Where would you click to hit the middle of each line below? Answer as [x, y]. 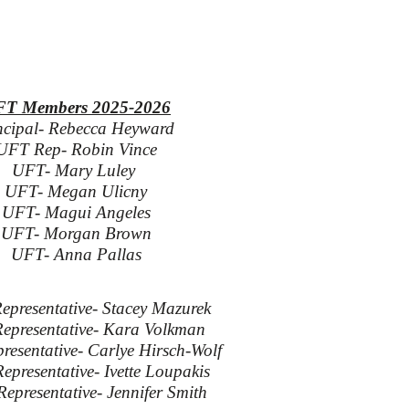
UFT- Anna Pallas [76, 254]
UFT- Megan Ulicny [76, 191]
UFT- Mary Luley [76, 170]
